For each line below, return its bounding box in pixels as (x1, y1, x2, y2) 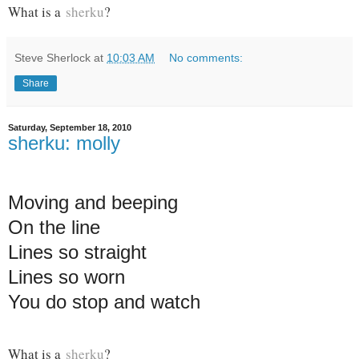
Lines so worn (8, 266, 125, 288)
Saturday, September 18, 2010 (8, 123, 131, 133)
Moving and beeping (8, 192, 178, 213)
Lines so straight (8, 241, 147, 263)
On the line (8, 216, 100, 238)
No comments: (169, 51, 244, 65)
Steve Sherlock (14, 51, 91, 65)
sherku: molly (8, 132, 120, 155)
